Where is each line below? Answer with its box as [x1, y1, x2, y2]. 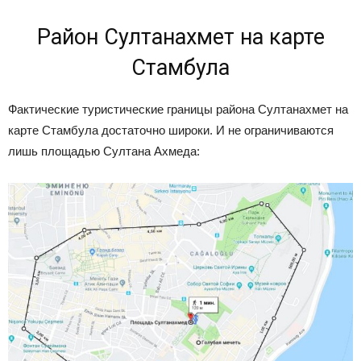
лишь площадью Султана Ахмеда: [8, 144, 200, 159]
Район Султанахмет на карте [36, 24, 325, 51]
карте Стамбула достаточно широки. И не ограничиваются [8, 123, 334, 138]
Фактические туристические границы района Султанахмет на [8, 102, 348, 117]
